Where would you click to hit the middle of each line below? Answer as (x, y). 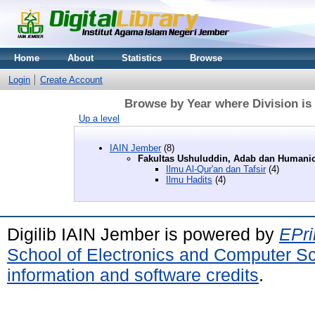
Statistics (142, 58)
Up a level (99, 118)
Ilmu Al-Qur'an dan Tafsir (216, 169)
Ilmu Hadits (189, 179)
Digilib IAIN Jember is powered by (143, 234)
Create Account (71, 80)
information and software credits (133, 275)
